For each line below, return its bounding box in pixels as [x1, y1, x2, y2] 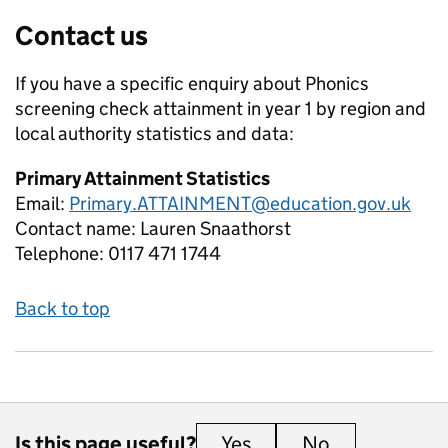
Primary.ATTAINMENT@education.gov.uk [69, 192, 411, 215]
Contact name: [15, 217, 140, 240]
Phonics [305, 72, 369, 95]
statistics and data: [132, 122, 294, 145]
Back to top [15, 297, 110, 320]
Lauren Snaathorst [140, 217, 291, 240]
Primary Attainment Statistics [15, 167, 270, 190]
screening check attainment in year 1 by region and [15, 97, 426, 120]
